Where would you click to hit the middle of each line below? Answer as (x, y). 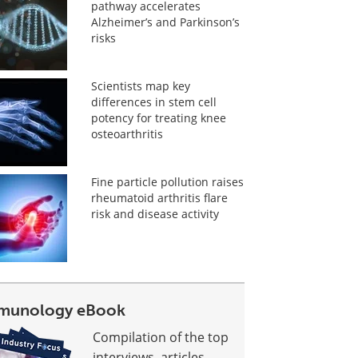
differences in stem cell (153, 102)
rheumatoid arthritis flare (159, 198)
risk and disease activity (155, 214)
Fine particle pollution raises (167, 182)
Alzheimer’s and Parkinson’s (165, 22)
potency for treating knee (158, 118)
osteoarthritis (127, 134)
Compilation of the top (161, 337)
